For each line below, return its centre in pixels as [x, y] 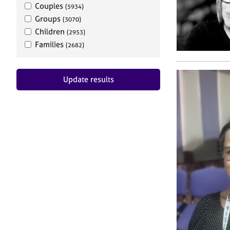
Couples [50, 6]
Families [50, 44]
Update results [88, 79]
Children [51, 32]
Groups [49, 19]
